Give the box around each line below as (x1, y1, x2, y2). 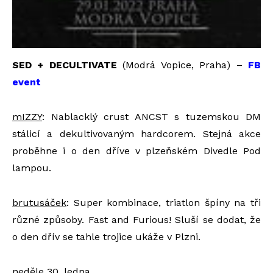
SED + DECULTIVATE (12, 59, 117, 71)
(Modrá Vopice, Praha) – (116, 59, 249, 71)
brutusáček (12, 197, 66, 209)
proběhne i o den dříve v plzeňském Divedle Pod (12, 145, 261, 157)
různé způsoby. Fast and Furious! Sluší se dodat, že (12, 214, 261, 226)
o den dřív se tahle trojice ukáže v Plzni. (12, 231, 200, 243)
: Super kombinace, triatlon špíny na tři (66, 197, 261, 209)
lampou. (12, 162, 51, 174)
